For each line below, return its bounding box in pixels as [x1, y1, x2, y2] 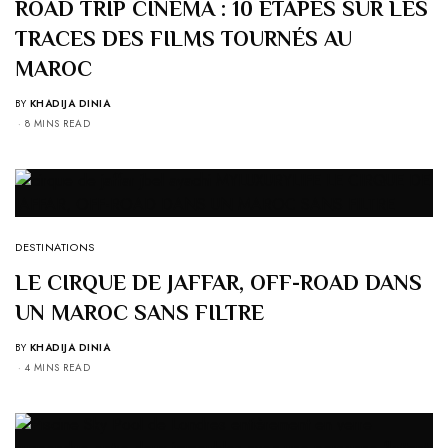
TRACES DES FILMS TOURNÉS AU [15, 26, 352, 52]
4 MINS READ [24, 360, 90, 376]
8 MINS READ [24, 116, 90, 132]
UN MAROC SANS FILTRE [15, 300, 264, 326]
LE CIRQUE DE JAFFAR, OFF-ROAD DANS [15, 270, 422, 296]
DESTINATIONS [15, 239, 95, 256]
